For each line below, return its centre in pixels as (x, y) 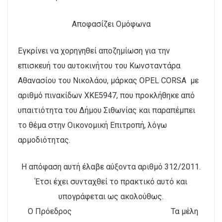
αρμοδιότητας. (44, 140)
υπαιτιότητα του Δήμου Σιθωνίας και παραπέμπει (107, 110)
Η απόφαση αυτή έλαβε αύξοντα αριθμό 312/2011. (111, 167)
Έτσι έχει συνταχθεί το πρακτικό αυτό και (111, 182)
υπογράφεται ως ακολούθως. (111, 196)
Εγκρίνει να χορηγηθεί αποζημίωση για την (94, 51)
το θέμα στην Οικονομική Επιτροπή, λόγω (92, 125)
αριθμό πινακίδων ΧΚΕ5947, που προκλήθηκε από (106, 95)
